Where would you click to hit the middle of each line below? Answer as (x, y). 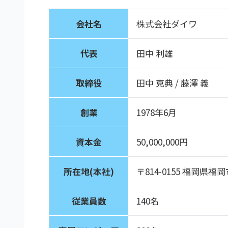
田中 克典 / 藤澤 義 (173, 83)
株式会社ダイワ (167, 24)
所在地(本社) (89, 171)
